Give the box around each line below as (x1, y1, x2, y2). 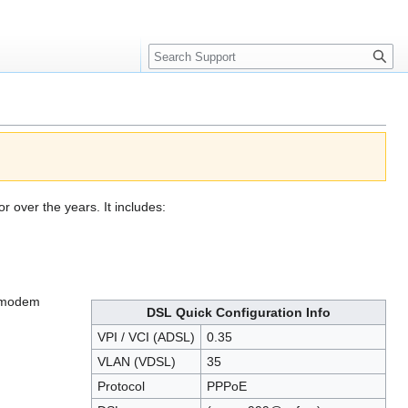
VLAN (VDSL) (97, 353, 176, 369)
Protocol (97, 378, 145, 393)
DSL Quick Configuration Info (147, 304, 331, 320)
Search (148, 36, 209, 56)
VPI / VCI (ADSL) (97, 329, 195, 344)
